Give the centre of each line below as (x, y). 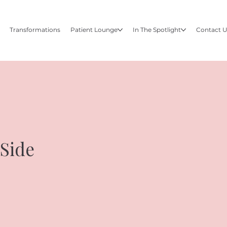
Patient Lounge (94, 29)
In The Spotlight (157, 29)
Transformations (35, 29)
